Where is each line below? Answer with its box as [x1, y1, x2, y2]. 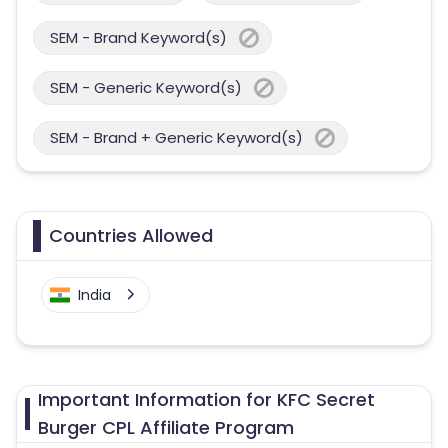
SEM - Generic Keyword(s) [50, 77, 242, 98]
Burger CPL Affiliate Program [38, 415, 295, 440]
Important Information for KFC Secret [38, 387, 376, 412]
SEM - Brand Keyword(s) [50, 27, 227, 48]
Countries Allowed [49, 223, 213, 248]
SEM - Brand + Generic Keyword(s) [50, 127, 303, 148]
